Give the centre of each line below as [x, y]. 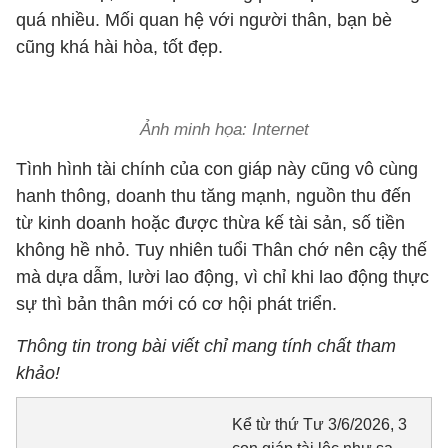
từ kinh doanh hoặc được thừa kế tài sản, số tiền [210, 223]
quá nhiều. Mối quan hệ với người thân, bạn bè [204, 20]
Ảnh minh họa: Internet [224, 129]
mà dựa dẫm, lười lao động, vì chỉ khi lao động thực [222, 277]
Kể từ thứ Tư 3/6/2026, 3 [319, 424]
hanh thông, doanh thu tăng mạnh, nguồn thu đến [213, 196]
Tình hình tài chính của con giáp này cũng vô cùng [217, 169]
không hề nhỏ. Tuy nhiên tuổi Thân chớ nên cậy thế [221, 250]
